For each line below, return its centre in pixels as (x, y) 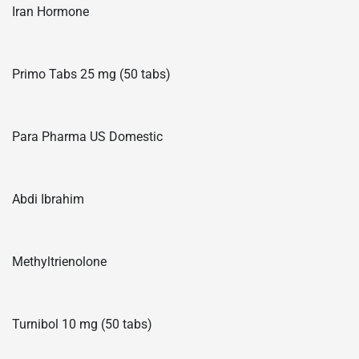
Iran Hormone (50, 11)
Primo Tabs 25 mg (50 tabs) (91, 74)
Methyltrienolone (59, 261)
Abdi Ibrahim (48, 199)
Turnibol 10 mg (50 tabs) (82, 324)
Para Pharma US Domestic (87, 136)
